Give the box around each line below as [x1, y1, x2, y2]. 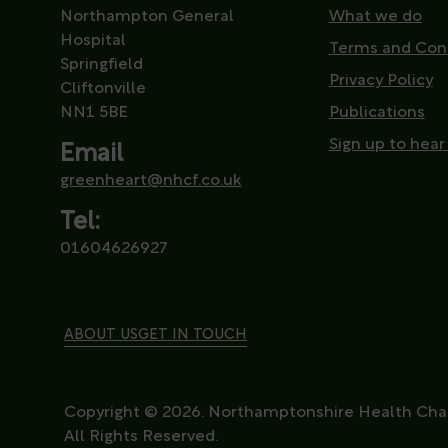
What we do [328, 8, 422, 25]
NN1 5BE [60, 104, 129, 121]
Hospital [60, 32, 137, 49]
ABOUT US [64, 327, 138, 343]
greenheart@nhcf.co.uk [60, 172, 242, 189]
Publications [328, 104, 425, 121]
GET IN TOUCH [138, 327, 247, 343]
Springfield [60, 56, 144, 73]
